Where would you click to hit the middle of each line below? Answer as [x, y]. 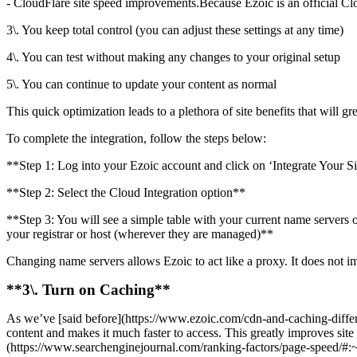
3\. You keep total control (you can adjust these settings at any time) [175, 30]
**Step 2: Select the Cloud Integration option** [126, 193]
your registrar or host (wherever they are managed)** [140, 234]
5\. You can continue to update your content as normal [141, 84]
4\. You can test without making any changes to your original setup [173, 57]
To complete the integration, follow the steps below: [136, 139]
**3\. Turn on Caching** [88, 290]
